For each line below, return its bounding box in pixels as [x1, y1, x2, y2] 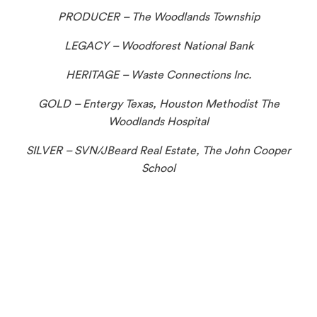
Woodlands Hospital [108, 114, 209, 129]
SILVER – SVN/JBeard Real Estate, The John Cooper [26, 143, 291, 158]
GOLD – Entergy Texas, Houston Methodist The [38, 96, 279, 111]
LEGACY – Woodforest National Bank [64, 38, 253, 53]
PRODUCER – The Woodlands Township [57, 9, 260, 24]
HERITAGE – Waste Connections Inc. [66, 67, 251, 82]
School [142, 161, 175, 175]
